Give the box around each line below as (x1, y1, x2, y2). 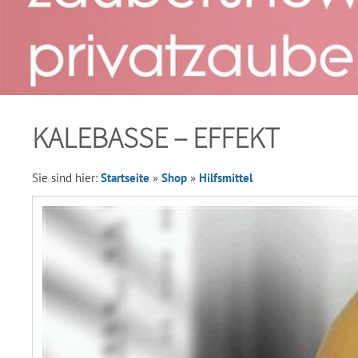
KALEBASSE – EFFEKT (32, 120, 280, 156)
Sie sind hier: (32, 170, 101, 185)
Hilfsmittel (199, 170, 253, 185)
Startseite (101, 170, 149, 185)
